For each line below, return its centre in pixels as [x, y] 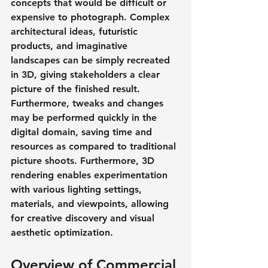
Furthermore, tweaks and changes [89, 103]
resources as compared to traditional [95, 146]
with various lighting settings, [78, 189]
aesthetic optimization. [62, 232]
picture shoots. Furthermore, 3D [84, 160]
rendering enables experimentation [91, 175]
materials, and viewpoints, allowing [91, 203]
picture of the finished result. [77, 89]
